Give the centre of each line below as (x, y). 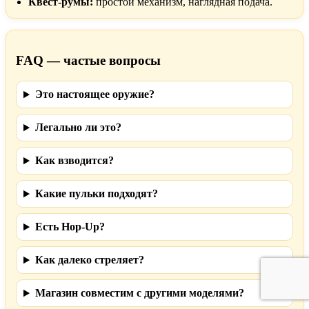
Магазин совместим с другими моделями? (139, 293)
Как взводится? (74, 161)
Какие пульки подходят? (96, 194)
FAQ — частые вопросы (88, 60)
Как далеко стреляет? (89, 260)
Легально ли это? (78, 128)
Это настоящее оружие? (94, 94)
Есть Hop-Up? (70, 227)
